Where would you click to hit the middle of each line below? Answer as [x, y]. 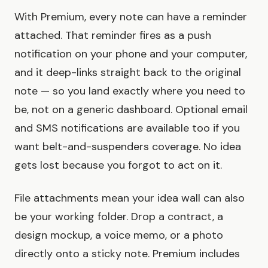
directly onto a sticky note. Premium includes [127, 254]
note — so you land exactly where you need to [130, 91]
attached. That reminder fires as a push [113, 36]
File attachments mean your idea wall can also [130, 198]
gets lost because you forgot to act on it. [118, 165]
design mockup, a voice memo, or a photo [119, 235]
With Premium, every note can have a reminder [131, 17]
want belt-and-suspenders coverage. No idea [128, 147]
